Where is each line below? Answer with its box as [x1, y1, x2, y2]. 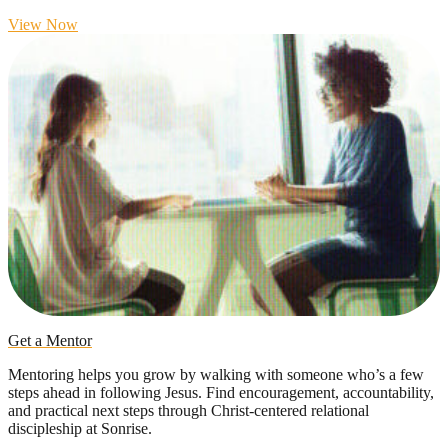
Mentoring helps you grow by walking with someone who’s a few [8, 366, 424, 384]
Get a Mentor [8, 332, 92, 350]
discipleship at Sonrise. [8, 420, 152, 438]
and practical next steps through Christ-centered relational [8, 402, 369, 420]
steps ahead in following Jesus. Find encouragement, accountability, [8, 384, 434, 402]
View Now [8, 15, 78, 33]
